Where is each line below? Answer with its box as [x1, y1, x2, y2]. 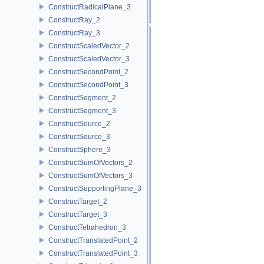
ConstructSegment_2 [48, 93, 116, 102]
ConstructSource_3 [48, 132, 110, 141]
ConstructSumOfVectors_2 [48, 158, 133, 167]
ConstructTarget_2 [48, 197, 107, 206]
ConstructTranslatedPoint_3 [48, 249, 138, 258]
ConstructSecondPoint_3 [48, 80, 128, 89]
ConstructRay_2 [48, 15, 100, 24]
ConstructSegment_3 [48, 106, 116, 115]
